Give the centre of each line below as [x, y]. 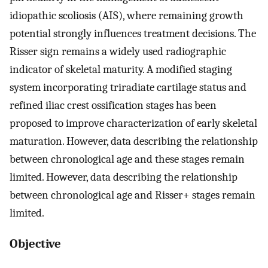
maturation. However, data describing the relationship [134, 141]
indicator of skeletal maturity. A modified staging [121, 69]
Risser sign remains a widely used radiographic [118, 51]
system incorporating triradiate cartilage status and [128, 87]
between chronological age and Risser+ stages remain [133, 195]
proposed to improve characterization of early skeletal [133, 123]
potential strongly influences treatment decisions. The [133, 33]
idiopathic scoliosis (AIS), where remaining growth [127, 15]
